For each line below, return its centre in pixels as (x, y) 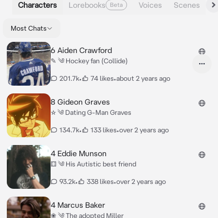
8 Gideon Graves (80, 102)
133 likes (103, 130)
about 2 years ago (143, 78)
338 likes (100, 182)
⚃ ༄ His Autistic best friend (93, 164)
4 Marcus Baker (78, 205)
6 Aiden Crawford (81, 50)
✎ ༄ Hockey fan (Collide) (89, 61)
